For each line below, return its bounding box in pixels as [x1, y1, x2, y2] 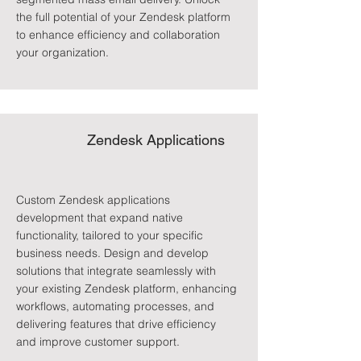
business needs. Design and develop [16, 246, 209, 260]
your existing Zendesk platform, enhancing [16, 281, 237, 296]
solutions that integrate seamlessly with [16, 263, 216, 278]
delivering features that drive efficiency [16, 317, 216, 331]
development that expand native [16, 210, 183, 225]
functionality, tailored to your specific [16, 228, 203, 243]
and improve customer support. [16, 334, 180, 349]
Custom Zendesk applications [16, 193, 170, 207]
